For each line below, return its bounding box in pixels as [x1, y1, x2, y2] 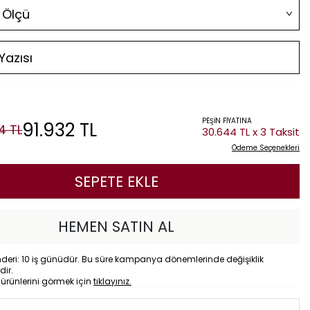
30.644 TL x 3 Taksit [202, 125, 300, 139]
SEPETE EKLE [74, 172, 158, 192]
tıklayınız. [93, 275, 131, 287]
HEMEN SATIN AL [58, 217, 174, 237]
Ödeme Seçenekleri [232, 143, 300, 153]
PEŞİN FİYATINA [202, 116, 252, 126]
